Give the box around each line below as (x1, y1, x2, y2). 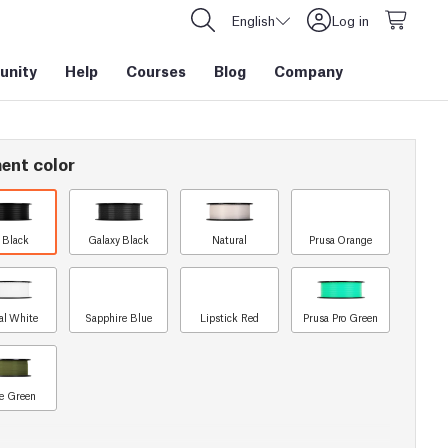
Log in (331, 11, 369, 29)
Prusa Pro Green (303, 310, 378, 325)
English (231, 11, 275, 29)
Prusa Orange (308, 232, 373, 247)
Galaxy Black (87, 232, 150, 247)
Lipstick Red (200, 310, 259, 325)
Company (274, 60, 343, 80)
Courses (126, 60, 186, 80)
